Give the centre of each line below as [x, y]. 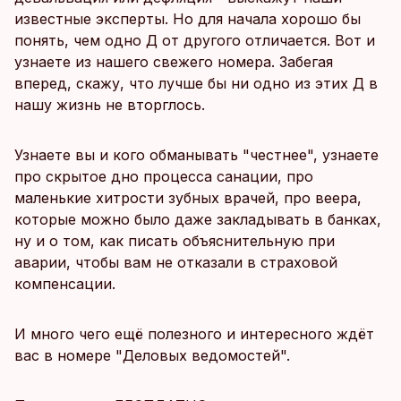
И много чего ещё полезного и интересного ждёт [194, 334]
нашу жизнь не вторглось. [110, 105]
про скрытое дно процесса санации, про [164, 176]
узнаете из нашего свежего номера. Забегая [174, 62]
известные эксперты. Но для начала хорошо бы [188, 19]
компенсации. [65, 284]
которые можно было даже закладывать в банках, [198, 219]
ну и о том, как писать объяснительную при [175, 241]
